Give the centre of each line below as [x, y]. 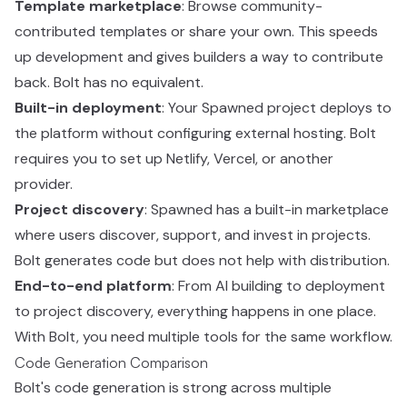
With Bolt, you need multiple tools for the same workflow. [203, 337]
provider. [44, 184]
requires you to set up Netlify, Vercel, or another [174, 159]
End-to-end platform [93, 286]
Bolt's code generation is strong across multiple [173, 387]
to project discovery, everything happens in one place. [195, 311]
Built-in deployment [88, 108]
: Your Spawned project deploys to [277, 108]
